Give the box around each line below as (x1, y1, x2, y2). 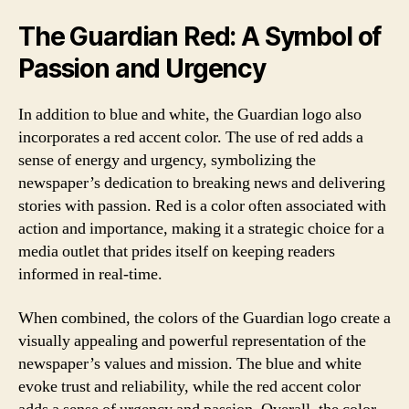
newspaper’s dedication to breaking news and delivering (18, 173, 385, 194)
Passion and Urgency (18, 53, 266, 84)
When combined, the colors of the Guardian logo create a (18, 307, 391, 329)
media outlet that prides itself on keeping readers (18, 241, 335, 262)
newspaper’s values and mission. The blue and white (18, 352, 362, 374)
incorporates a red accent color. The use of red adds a (18, 127, 363, 148)
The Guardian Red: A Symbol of (18, 21, 382, 52)
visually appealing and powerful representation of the (18, 330, 366, 351)
